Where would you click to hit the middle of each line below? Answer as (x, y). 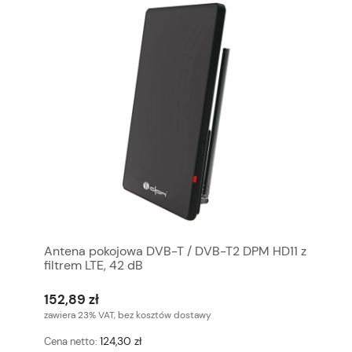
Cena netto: (72, 341)
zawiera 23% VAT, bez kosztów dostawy (128, 315)
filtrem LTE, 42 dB (93, 266)
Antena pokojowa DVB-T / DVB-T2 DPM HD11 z (175, 251)
